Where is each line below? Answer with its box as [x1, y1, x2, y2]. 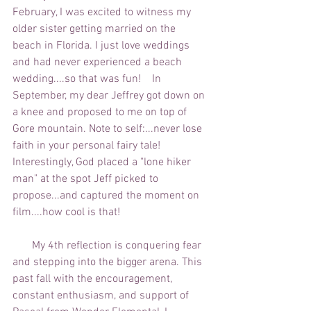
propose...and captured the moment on [12, 189, 202, 203]
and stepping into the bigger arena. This [12, 255, 205, 270]
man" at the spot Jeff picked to [12, 172, 161, 187]
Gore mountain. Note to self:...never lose [12, 122, 205, 137]
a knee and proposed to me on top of [12, 106, 190, 120]
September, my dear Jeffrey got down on [12, 89, 208, 103]
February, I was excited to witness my [12, 6, 194, 20]
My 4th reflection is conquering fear [12, 239, 32, 253]
